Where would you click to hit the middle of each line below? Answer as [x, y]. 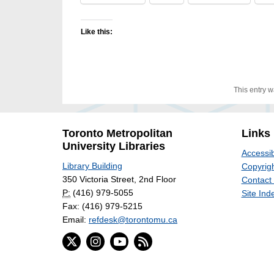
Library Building [92, 165]
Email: [76, 219]
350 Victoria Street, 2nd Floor [119, 179]
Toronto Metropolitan [117, 133]
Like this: [97, 31]
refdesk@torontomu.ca [133, 219]
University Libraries [114, 146]
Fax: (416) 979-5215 [102, 206]
